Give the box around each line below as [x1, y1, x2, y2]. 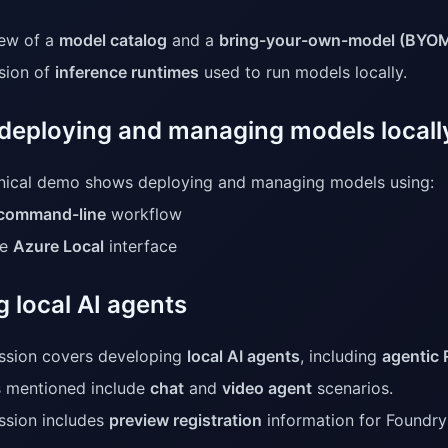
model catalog [59, 30, 167, 51]
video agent [222, 378, 312, 399]
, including [300, 346, 382, 367]
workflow [106, 204, 182, 225]
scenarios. [312, 378, 393, 399]
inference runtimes [55, 62, 199, 83]
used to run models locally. [199, 62, 407, 83]
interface [104, 236, 177, 257]
